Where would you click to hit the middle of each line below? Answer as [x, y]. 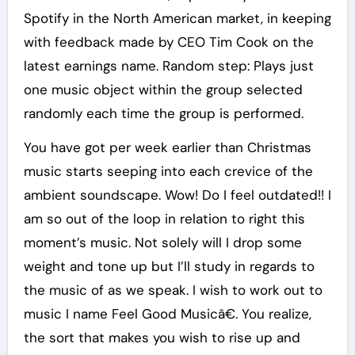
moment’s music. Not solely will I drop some [162, 243]
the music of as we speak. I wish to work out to [173, 290]
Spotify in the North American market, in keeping [177, 19]
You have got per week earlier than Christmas [167, 148]
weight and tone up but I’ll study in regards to [169, 267]
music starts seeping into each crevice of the [168, 172]
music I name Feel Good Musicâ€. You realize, [167, 314]
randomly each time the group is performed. [163, 114]
